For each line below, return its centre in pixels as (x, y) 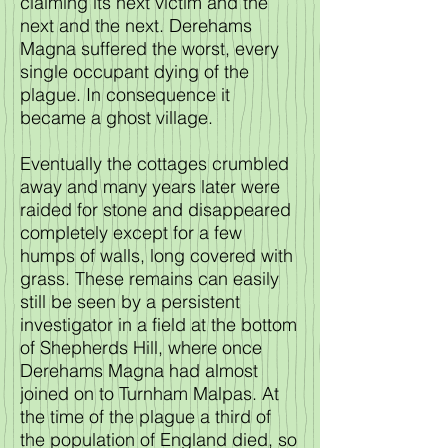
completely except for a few (131, 232)
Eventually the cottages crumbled (154, 163)
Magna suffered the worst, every (149, 48)
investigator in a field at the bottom (158, 324)
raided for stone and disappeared (155, 209)
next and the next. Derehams (136, 25)
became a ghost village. (116, 117)
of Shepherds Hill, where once (141, 347)
